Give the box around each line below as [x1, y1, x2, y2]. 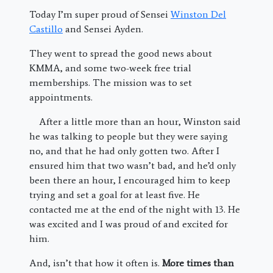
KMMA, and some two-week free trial [29, 62, 191, 74]
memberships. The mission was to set [29, 77, 192, 88]
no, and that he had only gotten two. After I [29, 145, 219, 157]
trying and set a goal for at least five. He [29, 189, 200, 200]
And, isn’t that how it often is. [29, 257, 162, 269]
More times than [162, 257, 234, 269]
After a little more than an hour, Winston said [29, 116, 241, 127]
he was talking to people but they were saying [29, 130, 228, 142]
